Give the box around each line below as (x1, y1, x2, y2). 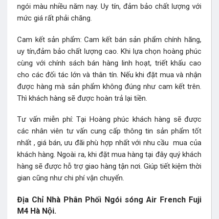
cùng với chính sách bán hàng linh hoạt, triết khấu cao (17, 58, 201, 67)
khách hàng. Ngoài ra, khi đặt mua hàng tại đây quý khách (17, 150, 201, 159)
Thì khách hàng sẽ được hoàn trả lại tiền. (17, 93, 147, 103)
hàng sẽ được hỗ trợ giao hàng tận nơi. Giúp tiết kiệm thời (17, 162, 201, 171)
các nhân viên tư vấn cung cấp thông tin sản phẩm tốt (17, 127, 201, 136)
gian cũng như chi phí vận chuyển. (17, 174, 124, 183)
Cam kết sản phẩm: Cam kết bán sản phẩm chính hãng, (17, 35, 201, 44)
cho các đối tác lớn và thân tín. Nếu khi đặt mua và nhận (17, 70, 201, 79)
